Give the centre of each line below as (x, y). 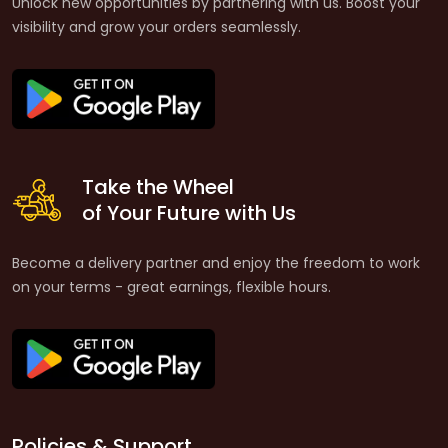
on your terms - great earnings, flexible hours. (171, 287)
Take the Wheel (158, 187)
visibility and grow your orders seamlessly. (156, 27)
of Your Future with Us (189, 213)
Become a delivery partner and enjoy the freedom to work (216, 263)
